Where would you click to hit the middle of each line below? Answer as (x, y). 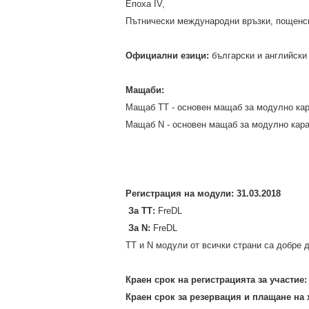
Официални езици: (169, 56)
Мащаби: (145, 90)
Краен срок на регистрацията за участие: (216, 280)
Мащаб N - (149, 124)
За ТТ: (143, 211)
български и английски (259, 56)
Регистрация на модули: (181, 193)
